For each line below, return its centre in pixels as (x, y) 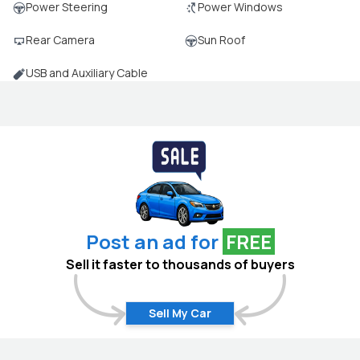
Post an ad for (152, 241)
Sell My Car (180, 313)
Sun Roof (221, 40)
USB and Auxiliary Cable (87, 73)
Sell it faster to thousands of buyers (180, 264)
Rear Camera (60, 40)
